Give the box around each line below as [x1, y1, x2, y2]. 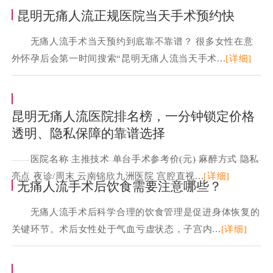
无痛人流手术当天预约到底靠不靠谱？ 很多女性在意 [30, 36, 253, 47]
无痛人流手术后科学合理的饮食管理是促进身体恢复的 [30, 207, 260, 218]
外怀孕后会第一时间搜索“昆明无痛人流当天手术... [11, 53, 226, 64]
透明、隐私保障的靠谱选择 [11, 126, 165, 141]
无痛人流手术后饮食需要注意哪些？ [16, 179, 222, 194]
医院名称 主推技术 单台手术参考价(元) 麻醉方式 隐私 [30, 154, 260, 165]
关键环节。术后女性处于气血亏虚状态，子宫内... [11, 224, 221, 235]
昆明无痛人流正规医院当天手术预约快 [16, 9, 235, 24]
